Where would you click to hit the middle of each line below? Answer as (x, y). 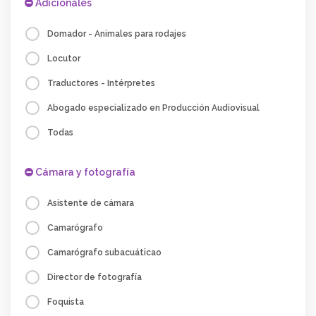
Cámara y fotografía (84, 172)
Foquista (66, 302)
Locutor (64, 59)
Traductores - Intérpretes (101, 83)
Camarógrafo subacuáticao (104, 253)
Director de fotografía (95, 277)
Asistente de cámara (91, 203)
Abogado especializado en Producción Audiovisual (153, 108)
